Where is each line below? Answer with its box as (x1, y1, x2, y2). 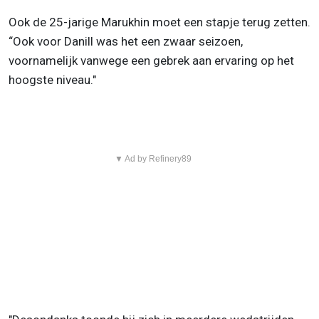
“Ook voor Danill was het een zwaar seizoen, (9, 33, 243, 48)
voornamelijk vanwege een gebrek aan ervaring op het (9, 53, 294, 68)
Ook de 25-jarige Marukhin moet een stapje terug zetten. (9, 14, 310, 29)
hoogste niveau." (9, 72, 96, 87)
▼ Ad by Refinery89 (114, 153, 192, 164)
